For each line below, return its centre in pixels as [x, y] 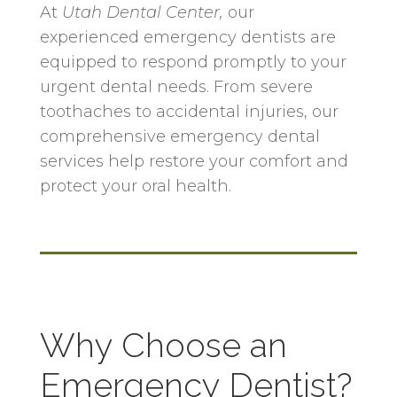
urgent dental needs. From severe [176, 86]
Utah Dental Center [140, 12]
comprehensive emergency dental [179, 136]
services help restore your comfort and [194, 161]
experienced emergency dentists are [187, 37]
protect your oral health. [135, 186]
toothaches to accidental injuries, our [189, 111]
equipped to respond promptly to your [193, 62]
